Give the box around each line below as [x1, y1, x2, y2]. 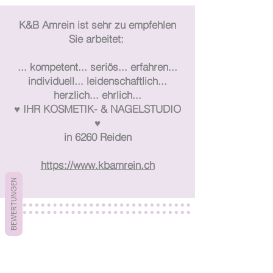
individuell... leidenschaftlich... [28, 74, 167, 87]
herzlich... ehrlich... [54, 88, 141, 101]
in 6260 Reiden [63, 130, 132, 143]
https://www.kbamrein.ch [40, 158, 155, 171]
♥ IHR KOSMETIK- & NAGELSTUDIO [14, 102, 181, 115]
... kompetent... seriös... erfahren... [18, 60, 177, 73]
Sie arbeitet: [68, 32, 127, 45]
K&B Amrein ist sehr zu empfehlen [19, 18, 176, 31]
